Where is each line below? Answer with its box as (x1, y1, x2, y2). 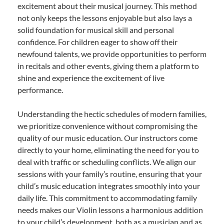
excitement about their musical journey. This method (17, 1, 197, 11)
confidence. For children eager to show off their (17, 37, 177, 47)
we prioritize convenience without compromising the (17, 121, 197, 131)
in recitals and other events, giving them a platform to (17, 61, 199, 71)
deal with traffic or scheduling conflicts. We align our (17, 157, 196, 167)
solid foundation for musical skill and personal (17, 25, 174, 35)
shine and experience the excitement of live (17, 73, 164, 83)
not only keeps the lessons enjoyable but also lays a (17, 13, 192, 23)
